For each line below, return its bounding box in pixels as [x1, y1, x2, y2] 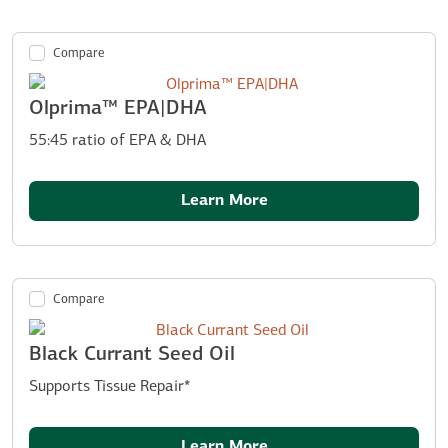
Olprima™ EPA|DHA [29, 98, 207, 119]
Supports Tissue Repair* [29, 378, 190, 395]
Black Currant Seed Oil [29, 344, 235, 365]
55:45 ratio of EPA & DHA [29, 132, 206, 149]
